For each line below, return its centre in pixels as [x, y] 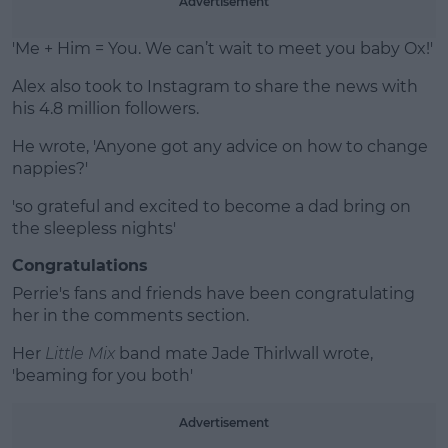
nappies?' [50, 168]
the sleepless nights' [94, 228]
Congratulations [80, 265]
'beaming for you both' [102, 375]
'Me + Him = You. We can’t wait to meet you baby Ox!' [222, 48]
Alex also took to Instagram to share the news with [215, 86]
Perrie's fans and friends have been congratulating [213, 293]
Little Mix [80, 353]
